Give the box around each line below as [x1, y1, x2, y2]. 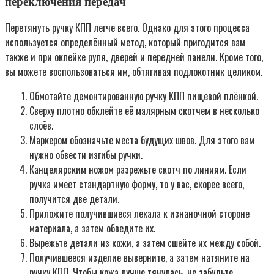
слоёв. [29, 118, 53, 133]
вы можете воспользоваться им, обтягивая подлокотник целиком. [5, 64, 262, 80]
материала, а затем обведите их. [29, 221, 155, 236]
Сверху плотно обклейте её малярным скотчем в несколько [29, 103, 259, 119]
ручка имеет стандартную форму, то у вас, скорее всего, [29, 177, 244, 192]
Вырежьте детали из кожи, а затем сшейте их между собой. [29, 235, 261, 251]
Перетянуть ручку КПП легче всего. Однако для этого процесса [5, 20, 250, 35]
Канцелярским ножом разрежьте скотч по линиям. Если [29, 162, 246, 177]
